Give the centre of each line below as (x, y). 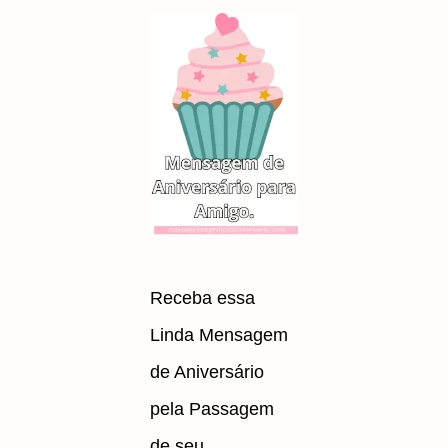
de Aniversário (207, 371)
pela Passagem (212, 408)
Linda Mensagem (219, 334)
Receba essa (202, 297)
